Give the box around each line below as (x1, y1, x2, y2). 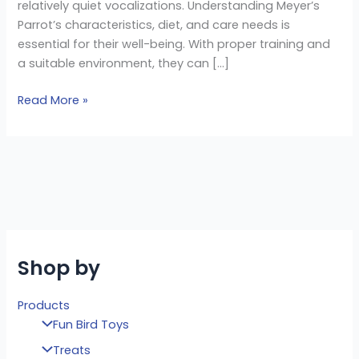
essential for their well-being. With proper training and (18, 35, 331, 52)
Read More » (18, 91, 89, 108)
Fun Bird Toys (53, 317, 130, 333)
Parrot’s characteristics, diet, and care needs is (18, 16, 291, 33)
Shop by (18, 254, 101, 283)
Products (18, 296, 71, 313)
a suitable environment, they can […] (18, 54, 230, 71)
